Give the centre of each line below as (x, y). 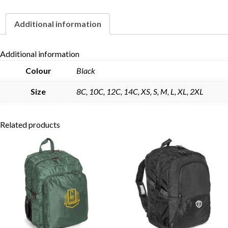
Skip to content (140, 43)
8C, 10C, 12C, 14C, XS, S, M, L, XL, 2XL (140, 91)
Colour (38, 70)
